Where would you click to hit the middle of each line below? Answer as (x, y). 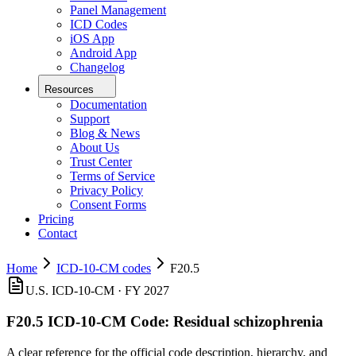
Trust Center (101, 162)
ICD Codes (99, 25)
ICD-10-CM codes (104, 269)
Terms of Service (112, 176)
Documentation (108, 105)
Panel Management (118, 10)
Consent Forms (108, 205)
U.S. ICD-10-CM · (75, 291)
